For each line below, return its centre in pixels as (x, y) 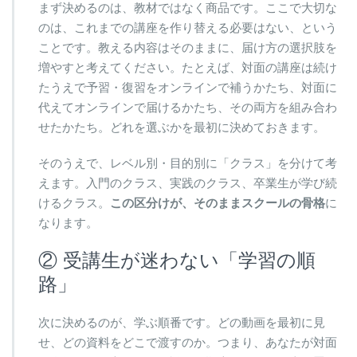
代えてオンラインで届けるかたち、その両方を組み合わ (188, 108)
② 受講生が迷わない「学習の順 (177, 261)
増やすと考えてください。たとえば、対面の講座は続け (188, 68)
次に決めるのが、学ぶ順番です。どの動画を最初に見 (182, 323)
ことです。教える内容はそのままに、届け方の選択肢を (188, 48)
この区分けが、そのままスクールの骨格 (218, 203)
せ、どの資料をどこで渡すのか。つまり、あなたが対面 (188, 343)
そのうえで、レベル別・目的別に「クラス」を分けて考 (188, 163)
